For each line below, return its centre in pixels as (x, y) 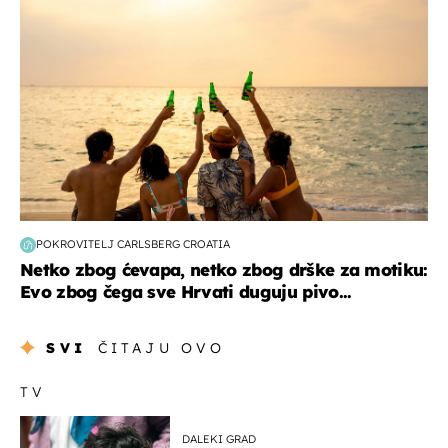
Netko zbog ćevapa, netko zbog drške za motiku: (224, 269)
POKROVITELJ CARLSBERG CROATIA (133, 244)
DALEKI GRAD (219, 438)
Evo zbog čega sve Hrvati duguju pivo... (186, 291)
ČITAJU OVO (161, 347)
